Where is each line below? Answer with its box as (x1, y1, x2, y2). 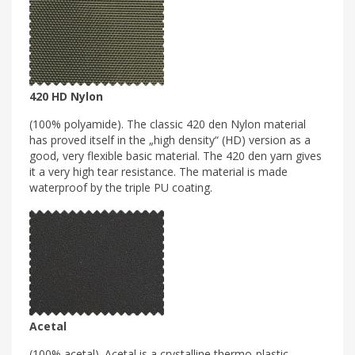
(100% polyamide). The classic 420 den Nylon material (29, 116, 306, 132)
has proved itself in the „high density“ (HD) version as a (29, 132, 311, 147)
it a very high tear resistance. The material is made (29, 163, 288, 179)
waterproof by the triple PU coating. (29, 179, 212, 195)
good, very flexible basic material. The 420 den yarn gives (29, 147, 322, 163)
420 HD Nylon (29, 88, 103, 104)
